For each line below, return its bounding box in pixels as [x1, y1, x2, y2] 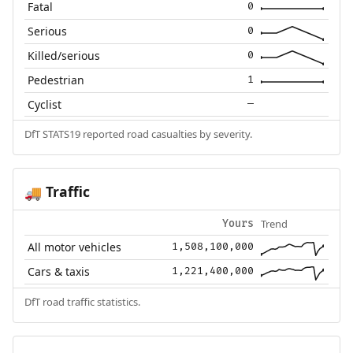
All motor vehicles [28, 240, 122, 255]
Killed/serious [28, 48, 101, 64]
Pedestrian [28, 72, 85, 88]
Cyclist [28, 97, 62, 113]
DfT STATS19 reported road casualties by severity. [24, 127, 252, 142]
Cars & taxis [28, 264, 91, 280]
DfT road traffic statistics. [24, 295, 140, 310]
